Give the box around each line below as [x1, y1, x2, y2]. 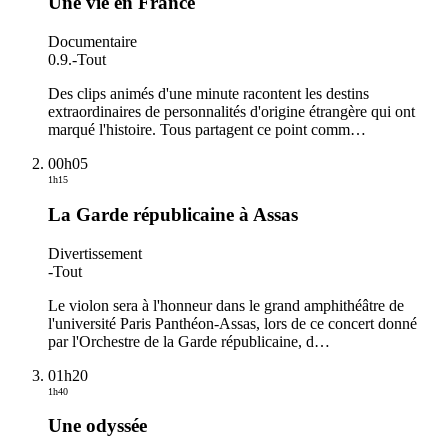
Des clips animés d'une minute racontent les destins [48, 85, 369, 103]
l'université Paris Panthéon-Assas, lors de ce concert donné [48, 314, 417, 332]
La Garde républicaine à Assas [48, 203, 298, 225]
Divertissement [48, 244, 142, 262]
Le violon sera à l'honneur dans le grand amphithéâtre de [48, 296, 404, 314]
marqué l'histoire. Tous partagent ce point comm [48, 121, 350, 139]
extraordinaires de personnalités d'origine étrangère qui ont [48, 103, 415, 121]
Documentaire [48, 33, 137, 51]
